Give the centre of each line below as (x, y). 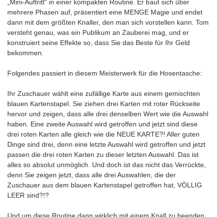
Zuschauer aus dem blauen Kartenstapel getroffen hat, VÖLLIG (105, 185)
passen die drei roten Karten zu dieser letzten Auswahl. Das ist (103, 155)
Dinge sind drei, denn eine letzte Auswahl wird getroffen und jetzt (106, 145)
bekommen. (25, 53)
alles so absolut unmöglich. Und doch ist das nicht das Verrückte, (107, 165)
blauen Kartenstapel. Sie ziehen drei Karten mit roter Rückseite (104, 104)
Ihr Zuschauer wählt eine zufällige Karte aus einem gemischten (104, 94)
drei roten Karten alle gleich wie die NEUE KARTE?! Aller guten (103, 134)
